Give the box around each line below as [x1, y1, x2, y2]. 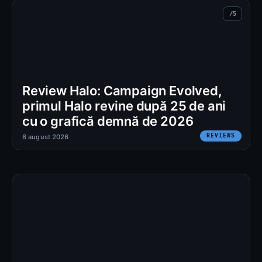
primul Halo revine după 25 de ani [22, 98, 226, 113]
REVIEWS [206, 132, 235, 139]
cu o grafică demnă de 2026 [22, 113, 194, 129]
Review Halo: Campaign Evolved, [22, 82, 222, 98]
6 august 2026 [22, 132, 69, 141]
